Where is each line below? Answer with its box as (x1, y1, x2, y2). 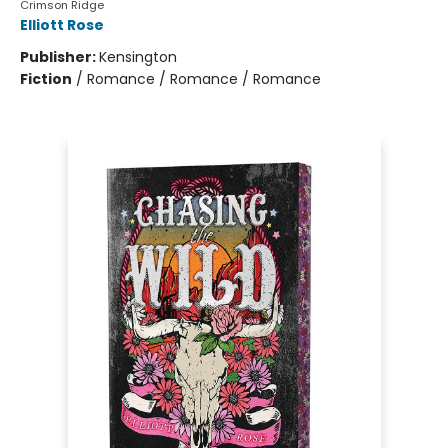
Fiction (20, 69, 72, 89)
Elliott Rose (20, 15, 104, 35)
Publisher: (20, 47, 99, 67)
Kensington (99, 47, 177, 67)
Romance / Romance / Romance (87, 69, 321, 89)
